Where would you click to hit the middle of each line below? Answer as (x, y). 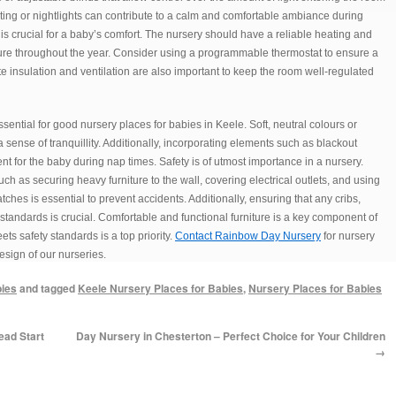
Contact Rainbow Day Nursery (248, 236)
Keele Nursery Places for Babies (160, 288)
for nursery (348, 236)
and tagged (47, 288)
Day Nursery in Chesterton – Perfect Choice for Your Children (231, 336)
